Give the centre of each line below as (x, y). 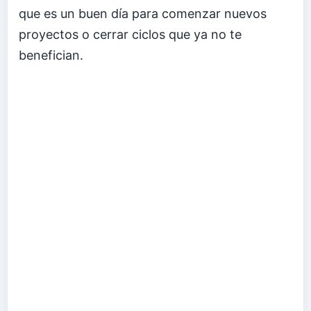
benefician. (51, 55)
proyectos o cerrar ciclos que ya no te (130, 34)
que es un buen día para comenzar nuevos (143, 13)
